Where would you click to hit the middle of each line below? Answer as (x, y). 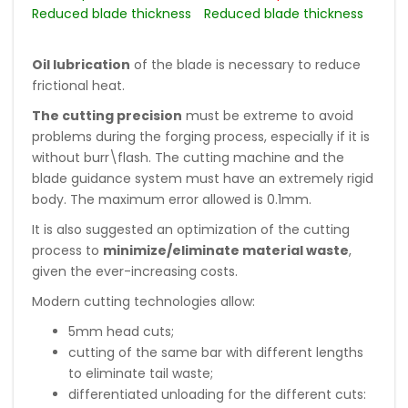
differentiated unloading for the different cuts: (217, 394)
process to (67, 250)
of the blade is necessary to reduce (245, 64)
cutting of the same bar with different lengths (216, 352)
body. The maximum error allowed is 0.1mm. (172, 199)
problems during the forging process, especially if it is (201, 136)
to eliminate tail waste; (141, 373)
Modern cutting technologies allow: (143, 301)
